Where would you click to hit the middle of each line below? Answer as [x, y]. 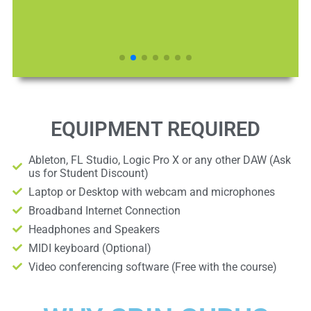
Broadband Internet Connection [104, 210]
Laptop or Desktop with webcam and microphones [151, 192]
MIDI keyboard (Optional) [90, 248]
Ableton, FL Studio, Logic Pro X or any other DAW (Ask [159, 160]
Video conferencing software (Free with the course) [152, 267]
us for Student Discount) [88, 173]
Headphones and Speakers [94, 229]
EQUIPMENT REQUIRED [155, 129]
